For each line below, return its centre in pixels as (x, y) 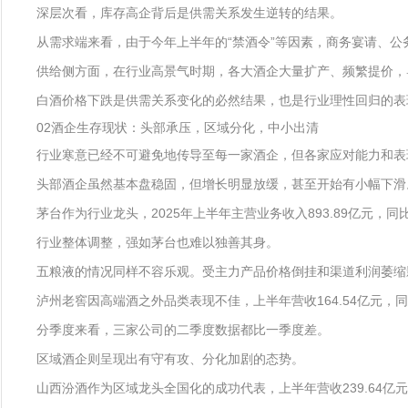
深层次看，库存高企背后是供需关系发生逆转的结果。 (189, 13)
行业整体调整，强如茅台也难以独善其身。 (158, 242)
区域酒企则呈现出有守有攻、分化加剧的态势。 (170, 359)
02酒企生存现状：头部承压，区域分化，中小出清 (178, 127)
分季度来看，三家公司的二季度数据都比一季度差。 (183, 330)
